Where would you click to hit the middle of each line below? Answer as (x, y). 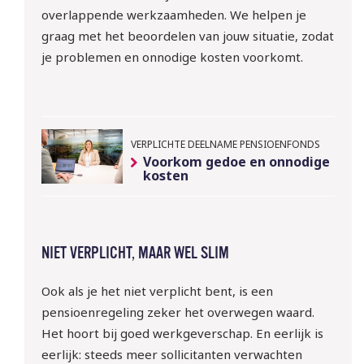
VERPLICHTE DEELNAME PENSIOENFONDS (225, 144)
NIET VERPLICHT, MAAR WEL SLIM (135, 253)
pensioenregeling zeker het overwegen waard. (178, 312)
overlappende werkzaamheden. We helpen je (173, 15)
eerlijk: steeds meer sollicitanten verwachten (171, 354)
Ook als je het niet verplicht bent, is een (157, 290)
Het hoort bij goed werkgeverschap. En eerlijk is (182, 333)
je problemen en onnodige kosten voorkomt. (172, 57)
